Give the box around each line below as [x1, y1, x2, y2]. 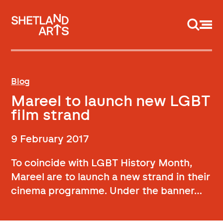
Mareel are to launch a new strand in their [11, 172, 211, 182]
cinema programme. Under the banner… [11, 186, 203, 196]
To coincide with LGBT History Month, [11, 158, 193, 168]
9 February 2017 [11, 134, 90, 144]
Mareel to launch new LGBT [11, 94, 211, 109]
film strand [11, 108, 91, 123]
